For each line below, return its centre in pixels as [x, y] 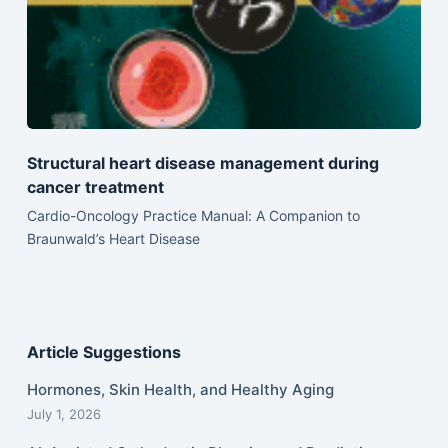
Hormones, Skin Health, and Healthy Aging [180, 389]
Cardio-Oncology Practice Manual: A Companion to [193, 215]
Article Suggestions [103, 352]
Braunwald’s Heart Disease [113, 238]
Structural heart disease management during [202, 162]
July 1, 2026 [63, 414]
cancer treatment [95, 186]
